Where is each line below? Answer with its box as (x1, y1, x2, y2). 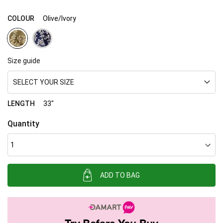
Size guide (7, 57, 40, 65)
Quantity (7, 119, 39, 129)
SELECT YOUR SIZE (13, 78, 74, 87)
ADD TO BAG (100, 171, 140, 180)
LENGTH (7, 100, 35, 108)
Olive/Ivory (43, 14, 76, 23)
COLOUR (7, 14, 34, 23)
